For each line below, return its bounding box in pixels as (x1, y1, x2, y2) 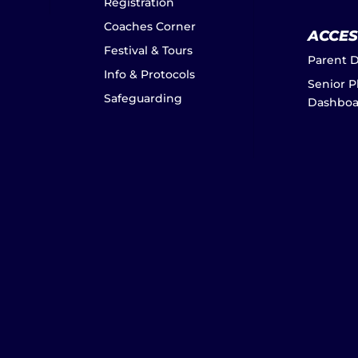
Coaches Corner (103, 19, 196, 34)
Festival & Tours (103, 43, 193, 58)
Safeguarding (103, 91, 182, 106)
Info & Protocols (103, 67, 195, 82)
